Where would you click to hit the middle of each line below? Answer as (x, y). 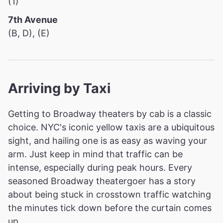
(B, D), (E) (29, 33)
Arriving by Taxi (59, 89)
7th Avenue (33, 19)
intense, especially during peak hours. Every (100, 167)
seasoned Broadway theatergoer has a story (102, 181)
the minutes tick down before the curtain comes (110, 208)
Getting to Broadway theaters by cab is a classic (110, 113)
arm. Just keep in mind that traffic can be (95, 154)
